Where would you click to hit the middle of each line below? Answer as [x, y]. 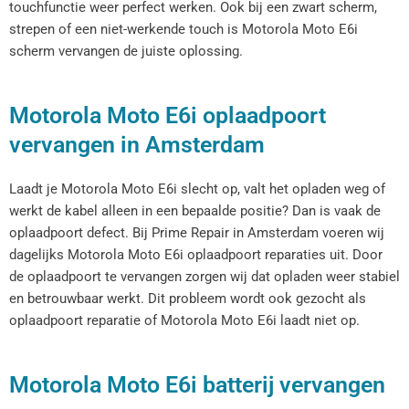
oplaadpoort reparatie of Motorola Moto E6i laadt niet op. [184, 321]
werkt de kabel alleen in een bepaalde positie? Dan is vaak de [195, 211]
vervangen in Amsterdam [137, 145]
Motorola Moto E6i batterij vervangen [197, 385]
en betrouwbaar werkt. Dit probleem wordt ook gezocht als [188, 299]
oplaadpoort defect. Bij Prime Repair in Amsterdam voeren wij [197, 233]
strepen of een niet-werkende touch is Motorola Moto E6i [184, 29]
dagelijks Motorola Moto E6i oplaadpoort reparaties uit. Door [196, 255]
